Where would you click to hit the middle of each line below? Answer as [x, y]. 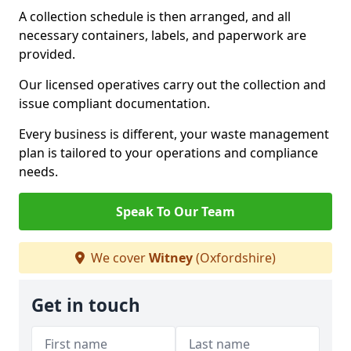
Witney [171, 258]
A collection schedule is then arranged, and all [155, 16]
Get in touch [86, 305]
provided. [47, 54]
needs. [38, 172]
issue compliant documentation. [114, 103]
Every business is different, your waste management [174, 134]
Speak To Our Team [175, 212]
